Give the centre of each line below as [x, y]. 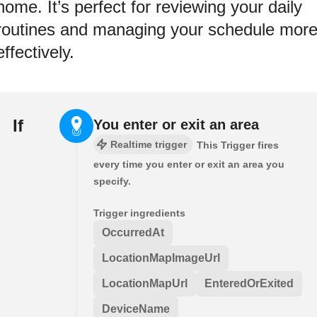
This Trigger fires [238, 145]
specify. [112, 181]
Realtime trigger [149, 145]
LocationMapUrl [145, 284]
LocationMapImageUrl [161, 258]
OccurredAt [133, 233]
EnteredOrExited [249, 284]
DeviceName [136, 309]
